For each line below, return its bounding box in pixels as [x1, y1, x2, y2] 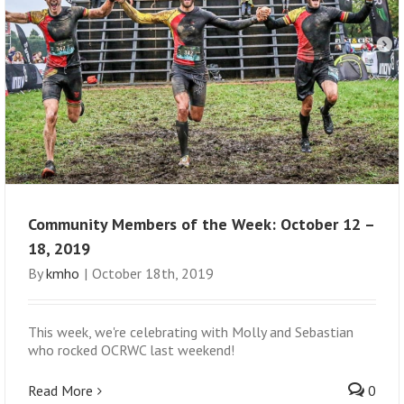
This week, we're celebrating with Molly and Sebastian [28, 322, 353, 341]
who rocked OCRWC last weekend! [28, 340, 234, 359]
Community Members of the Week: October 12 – [28, 213, 374, 234]
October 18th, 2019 [92, 263, 214, 282]
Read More [28, 381, 93, 399]
